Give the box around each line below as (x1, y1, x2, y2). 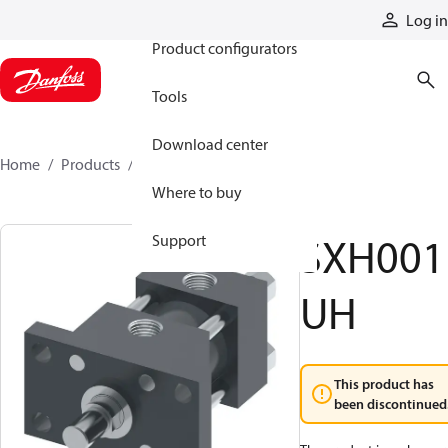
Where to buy (152, 182, 242, 202)
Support (152, 230, 206, 250)
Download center (152, 134, 268, 154)
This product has (334, 375, 434, 393)
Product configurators (152, 38, 297, 58)
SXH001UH (141, 154, 212, 174)
